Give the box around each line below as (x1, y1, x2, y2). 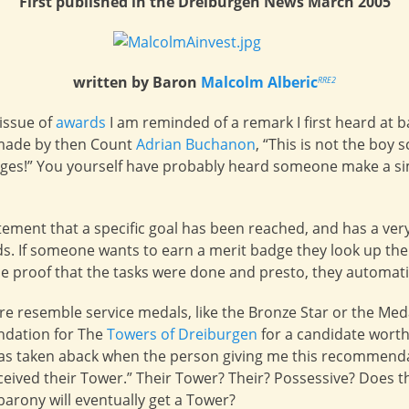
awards (56, 112, 106, 132)
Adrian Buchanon (136, 134, 256, 154)
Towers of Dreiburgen (107, 324, 257, 344)
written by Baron (73, 72, 201, 92)
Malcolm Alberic (201, 72, 318, 92)
